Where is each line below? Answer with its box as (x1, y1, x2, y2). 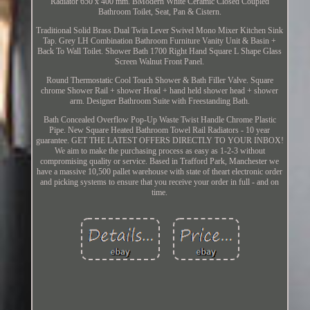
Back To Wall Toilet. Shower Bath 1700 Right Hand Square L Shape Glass (37, 46, 282, 56)
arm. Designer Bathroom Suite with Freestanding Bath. (69, 95, 250, 106)
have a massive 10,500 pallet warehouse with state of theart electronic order (37, 166, 283, 176)
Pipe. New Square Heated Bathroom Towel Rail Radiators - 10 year (49, 125, 271, 135)
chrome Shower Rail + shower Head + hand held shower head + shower (41, 85, 279, 95)
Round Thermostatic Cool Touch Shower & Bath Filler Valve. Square (46, 75, 273, 85)
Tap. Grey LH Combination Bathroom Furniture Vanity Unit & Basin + (43, 35, 277, 46)
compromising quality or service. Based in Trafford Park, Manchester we (40, 156, 280, 166)
